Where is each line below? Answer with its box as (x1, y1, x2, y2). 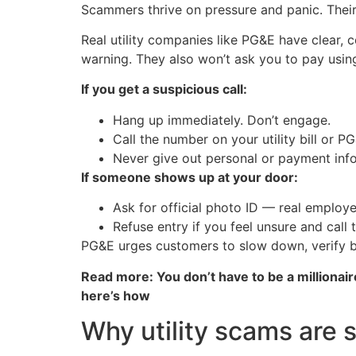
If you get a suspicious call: (81, 81, 247, 98)
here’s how (81, 287, 150, 304)
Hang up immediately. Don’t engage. (113, 111, 331, 128)
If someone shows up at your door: (81, 168, 298, 185)
